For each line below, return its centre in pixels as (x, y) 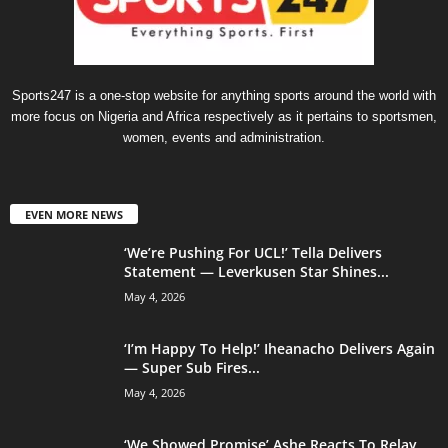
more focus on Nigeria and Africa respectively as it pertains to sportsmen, (224, 116)
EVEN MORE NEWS (74, 214)
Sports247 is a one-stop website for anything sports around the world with (224, 95)
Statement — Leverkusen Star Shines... (256, 271)
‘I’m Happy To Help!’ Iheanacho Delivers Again (279, 348)
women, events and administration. (224, 137)
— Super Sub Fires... (192, 367)
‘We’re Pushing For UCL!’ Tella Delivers (253, 252)
